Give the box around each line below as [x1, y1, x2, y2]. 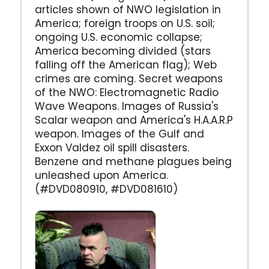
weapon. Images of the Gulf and [34, 127, 204, 142]
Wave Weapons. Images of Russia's [34, 99, 219, 114]
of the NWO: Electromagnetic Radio [34, 85, 219, 100]
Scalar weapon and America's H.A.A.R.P [34, 113, 233, 128]
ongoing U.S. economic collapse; [34, 30, 202, 45]
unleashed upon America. [34, 168, 168, 183]
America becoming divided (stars [34, 44, 211, 59]
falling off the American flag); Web [34, 58, 217, 73]
